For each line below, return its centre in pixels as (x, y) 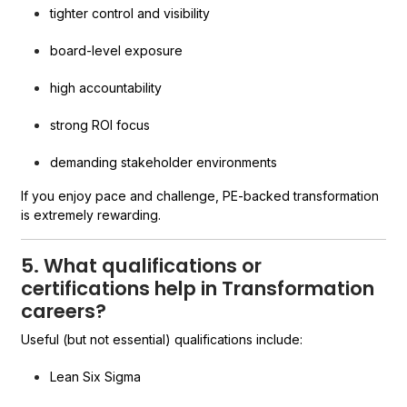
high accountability (106, 88)
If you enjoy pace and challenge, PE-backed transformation (200, 196)
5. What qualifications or (142, 266)
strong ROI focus (100, 125)
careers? (64, 311)
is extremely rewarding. (91, 215)
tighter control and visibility (130, 13)
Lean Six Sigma (96, 377)
